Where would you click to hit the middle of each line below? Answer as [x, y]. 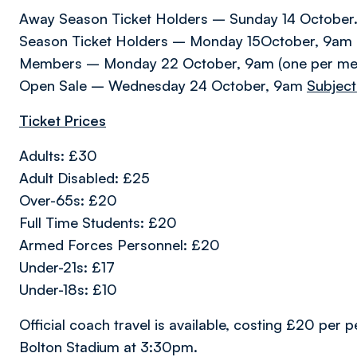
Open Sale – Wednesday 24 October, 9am [163, 85]
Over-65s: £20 [68, 200]
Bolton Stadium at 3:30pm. [108, 347]
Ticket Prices [63, 120]
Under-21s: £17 [67, 267]
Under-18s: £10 [68, 289]
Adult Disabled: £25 [84, 178]
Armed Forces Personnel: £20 [120, 245]
